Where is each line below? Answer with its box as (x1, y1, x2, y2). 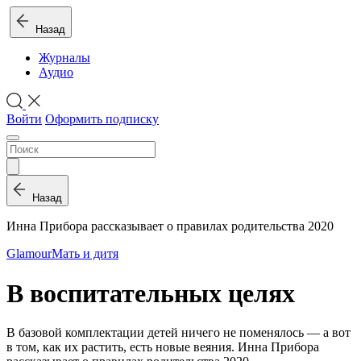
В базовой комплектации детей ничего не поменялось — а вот (6, 326, 351, 340)
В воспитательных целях (6, 278, 295, 308)
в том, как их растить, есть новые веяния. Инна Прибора (6, 340, 319, 355)
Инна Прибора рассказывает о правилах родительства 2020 (6, 219, 334, 234)
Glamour (6, 247, 52, 261)
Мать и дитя (52, 247, 118, 261)
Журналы (39, 51, 90, 64)
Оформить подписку (45, 112, 159, 127)
